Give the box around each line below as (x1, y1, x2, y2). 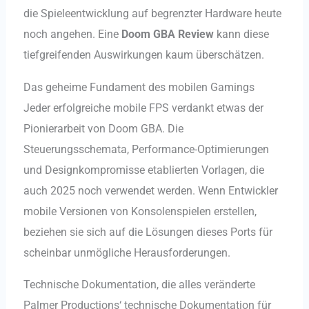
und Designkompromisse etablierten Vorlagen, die (23, 163, 264, 177)
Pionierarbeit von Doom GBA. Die (23, 121, 183, 135)
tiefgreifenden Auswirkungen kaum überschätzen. (23, 48, 264, 62)
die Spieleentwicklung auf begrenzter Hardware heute (23, 7, 281, 21)
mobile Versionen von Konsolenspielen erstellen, (23, 204, 257, 218)
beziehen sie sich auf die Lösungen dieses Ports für (23, 225, 272, 239)
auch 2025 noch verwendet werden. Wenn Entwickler (23, 183, 278, 197)
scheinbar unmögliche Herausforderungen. (23, 246, 230, 259)
